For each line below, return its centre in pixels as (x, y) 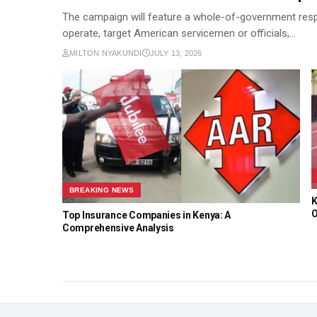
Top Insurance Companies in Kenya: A (147, 215)
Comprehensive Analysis (118, 228)
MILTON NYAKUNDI (106, 53)
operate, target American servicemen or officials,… (179, 34)
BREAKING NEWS (102, 190)
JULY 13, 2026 (176, 53)
